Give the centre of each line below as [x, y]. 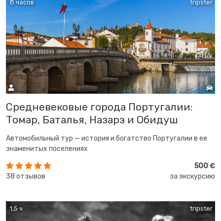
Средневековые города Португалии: [99, 107]
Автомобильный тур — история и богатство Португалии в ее [107, 138]
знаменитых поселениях [47, 148]
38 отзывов [26, 176]
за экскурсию [192, 176]
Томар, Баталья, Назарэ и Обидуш [92, 119]
